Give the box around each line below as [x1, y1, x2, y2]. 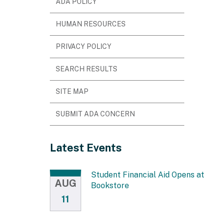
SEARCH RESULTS [56, 65, 117, 73]
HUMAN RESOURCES [56, 20, 126, 28]
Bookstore [91, 180, 129, 190]
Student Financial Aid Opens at [91, 170, 204, 179]
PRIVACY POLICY [56, 42, 111, 50]
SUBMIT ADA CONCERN [56, 109, 135, 118]
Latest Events [50, 141, 122, 154]
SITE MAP [56, 87, 88, 95]
